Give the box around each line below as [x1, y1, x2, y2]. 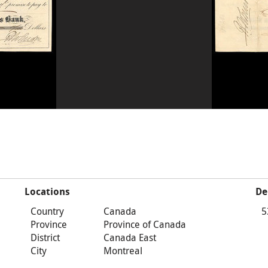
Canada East [103, 231, 156, 244]
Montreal [103, 244, 142, 257]
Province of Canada [103, 218, 186, 231]
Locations [24, 186, 70, 197]
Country [30, 205, 64, 218]
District [30, 231, 60, 244]
